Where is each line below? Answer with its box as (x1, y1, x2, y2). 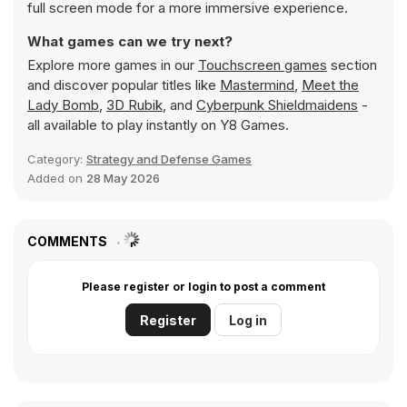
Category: (27, 152, 86, 166)
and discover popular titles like (27, 76, 220, 94)
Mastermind (220, 76, 294, 94)
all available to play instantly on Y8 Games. (27, 116, 289, 134)
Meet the (302, 76, 359, 94)
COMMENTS (27, 233, 110, 249)
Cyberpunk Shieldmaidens (196, 96, 358, 114)
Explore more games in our (27, 56, 198, 74)
